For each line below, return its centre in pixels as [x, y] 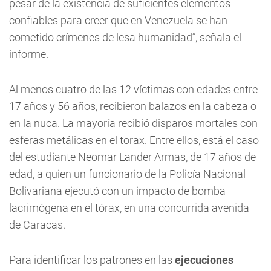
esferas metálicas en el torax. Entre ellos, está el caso [134, 140]
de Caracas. [37, 225]
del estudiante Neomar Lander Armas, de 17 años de [132, 157]
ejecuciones [204, 260]
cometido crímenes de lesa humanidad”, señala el [125, 37]
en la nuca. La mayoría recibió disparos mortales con [133, 123]
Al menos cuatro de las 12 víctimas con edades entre [133, 89]
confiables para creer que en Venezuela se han [118, 20]
